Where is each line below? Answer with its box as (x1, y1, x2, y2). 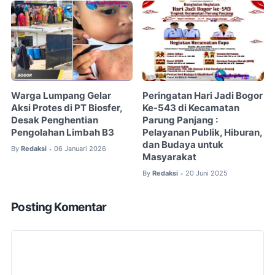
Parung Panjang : (142, 115, 219, 126)
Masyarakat (142, 152, 197, 163)
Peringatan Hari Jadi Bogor (142, 90, 263, 102)
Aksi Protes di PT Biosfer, (11, 103, 122, 114)
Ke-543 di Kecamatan (142, 103, 240, 114)
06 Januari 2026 (54, 144, 106, 153)
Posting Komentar (11, 199, 107, 214)
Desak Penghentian (11, 115, 98, 126)
